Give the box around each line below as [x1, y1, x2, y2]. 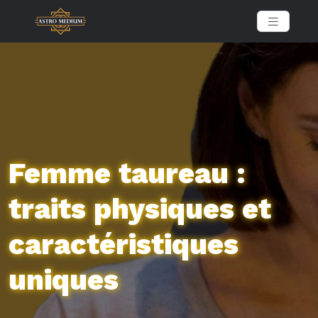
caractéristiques [9, 228, 238, 261]
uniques [9, 263, 119, 297]
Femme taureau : [9, 157, 246, 190]
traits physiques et [9, 192, 271, 226]
